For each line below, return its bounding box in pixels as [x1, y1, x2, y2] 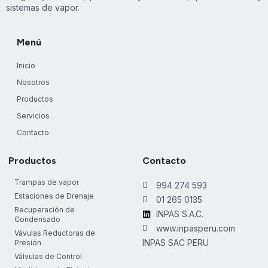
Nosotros [17, 78, 50, 87]
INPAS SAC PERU [142, 237, 209, 248]
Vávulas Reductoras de [14, 229, 95, 237]
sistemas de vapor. [6, 2, 82, 13]
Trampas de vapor [14, 178, 79, 187]
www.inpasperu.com [156, 223, 235, 233]
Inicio [17, 61, 35, 70]
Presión [14, 238, 41, 247]
